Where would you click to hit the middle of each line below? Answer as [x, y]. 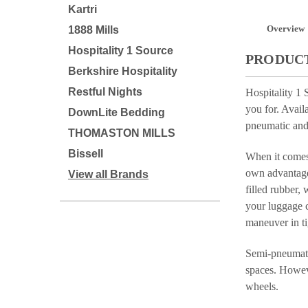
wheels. [262, 287]
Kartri [82, 9]
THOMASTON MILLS [122, 133]
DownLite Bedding [117, 112]
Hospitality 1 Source [121, 51]
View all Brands [108, 174]
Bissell [86, 154]
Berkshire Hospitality [123, 71]
